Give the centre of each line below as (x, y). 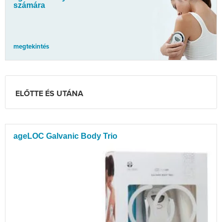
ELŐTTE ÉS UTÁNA (49, 94)
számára (29, 5)
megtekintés (31, 47)
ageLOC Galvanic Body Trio (65, 136)
